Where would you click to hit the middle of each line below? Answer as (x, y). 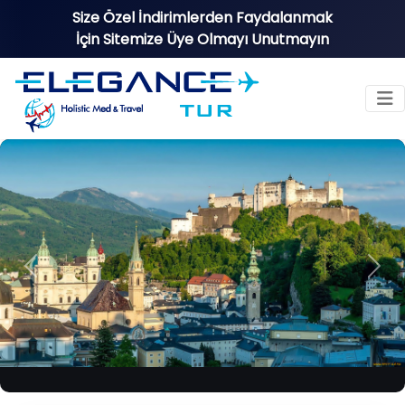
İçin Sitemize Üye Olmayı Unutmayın (202, 39)
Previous (59, 275)
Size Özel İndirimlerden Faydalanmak (202, 18)
